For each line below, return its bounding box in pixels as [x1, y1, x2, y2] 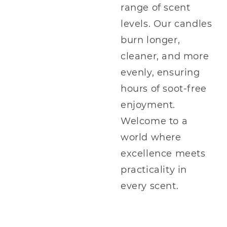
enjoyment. [121, 99, 175, 110]
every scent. [121, 180, 179, 192]
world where [121, 131, 181, 143]
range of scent [121, 2, 191, 13]
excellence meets [121, 147, 206, 159]
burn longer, [121, 34, 180, 46]
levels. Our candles [121, 18, 212, 29]
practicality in [121, 164, 187, 175]
